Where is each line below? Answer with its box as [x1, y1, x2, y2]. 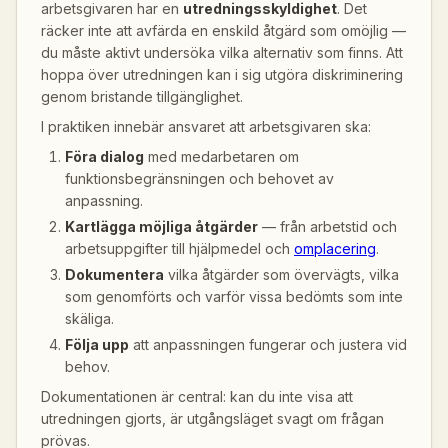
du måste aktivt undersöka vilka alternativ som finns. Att [41, 44, 403, 61]
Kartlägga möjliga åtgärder [65, 218, 258, 235]
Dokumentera [65, 266, 164, 283]
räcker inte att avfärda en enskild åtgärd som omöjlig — [41, 22, 406, 39]
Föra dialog [65, 148, 144, 165]
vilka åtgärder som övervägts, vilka [164, 266, 399, 283]
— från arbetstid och [258, 218, 397, 235]
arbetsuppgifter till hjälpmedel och [65, 240, 294, 257]
